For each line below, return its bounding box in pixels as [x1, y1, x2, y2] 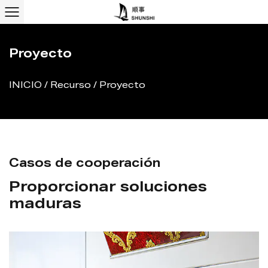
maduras [9, 198, 81, 212]
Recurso [50, 81, 91, 90]
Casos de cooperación [9, 159, 160, 170]
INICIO [9, 81, 42, 90]
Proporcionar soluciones [9, 181, 207, 196]
